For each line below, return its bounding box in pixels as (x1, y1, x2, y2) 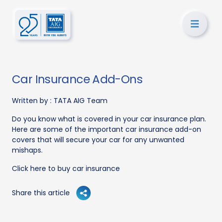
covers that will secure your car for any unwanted (12, 135, 184, 145)
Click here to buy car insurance (12, 164, 120, 173)
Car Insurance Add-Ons (12, 71, 142, 87)
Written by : (12, 96, 54, 106)
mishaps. (12, 145, 43, 155)
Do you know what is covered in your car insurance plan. (12, 114, 206, 124)
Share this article (12, 187, 70, 198)
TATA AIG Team (54, 96, 108, 106)
